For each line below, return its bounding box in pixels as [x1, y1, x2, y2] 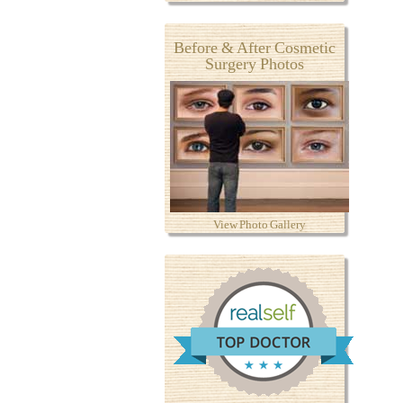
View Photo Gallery [212, 217, 306, 231]
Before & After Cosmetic [174, 38, 336, 57]
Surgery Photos [205, 54, 304, 73]
